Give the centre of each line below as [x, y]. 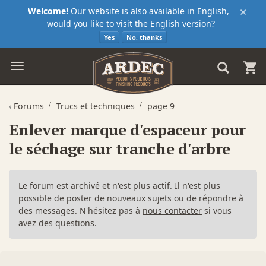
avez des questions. [58, 223]
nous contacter [172, 210]
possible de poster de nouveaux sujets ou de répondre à [131, 198]
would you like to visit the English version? [133, 23]
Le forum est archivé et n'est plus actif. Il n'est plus [119, 185]
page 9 [161, 106]
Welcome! [48, 11]
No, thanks [144, 37]
